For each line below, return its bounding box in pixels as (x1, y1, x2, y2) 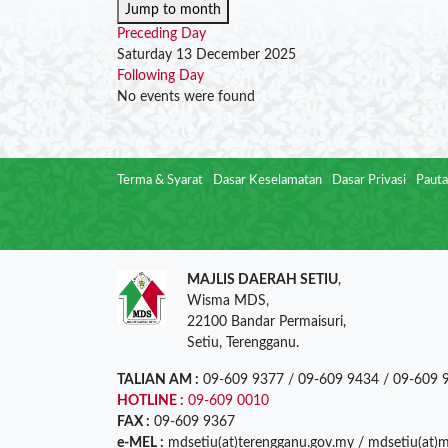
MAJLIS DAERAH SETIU (187, 273, 338, 287)
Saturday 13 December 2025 (117, 48, 296, 62)
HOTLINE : (117, 394, 184, 408)
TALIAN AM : (117, 373, 199, 387)
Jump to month (125, 3, 221, 17)
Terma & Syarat (117, 174, 203, 187)
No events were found (117, 90, 255, 104)
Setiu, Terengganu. (187, 336, 299, 350)
